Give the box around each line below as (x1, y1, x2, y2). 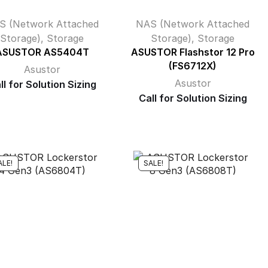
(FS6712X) (169, 60, 217, 72)
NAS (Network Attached (136, 18, 249, 30)
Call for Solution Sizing (138, 92, 247, 104)
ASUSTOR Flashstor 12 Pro (130, 47, 255, 58)
